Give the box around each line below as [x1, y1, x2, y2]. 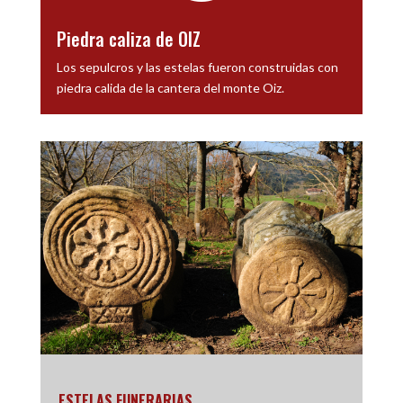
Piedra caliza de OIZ [56, 25, 201, 53]
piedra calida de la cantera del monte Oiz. [56, 80, 284, 96]
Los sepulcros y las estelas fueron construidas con [56, 59, 338, 76]
